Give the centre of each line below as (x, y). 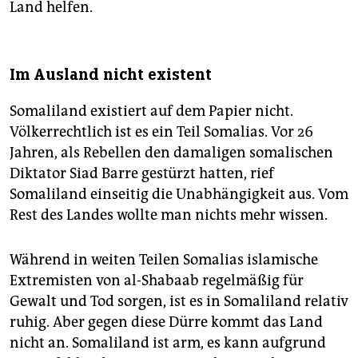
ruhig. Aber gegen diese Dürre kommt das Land (166, 322)
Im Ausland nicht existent (111, 75)
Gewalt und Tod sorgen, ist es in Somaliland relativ (179, 302)
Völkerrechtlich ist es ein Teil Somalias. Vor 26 (161, 132)
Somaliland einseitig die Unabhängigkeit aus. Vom (179, 195)
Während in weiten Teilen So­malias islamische (164, 260)
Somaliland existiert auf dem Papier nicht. (151, 111)
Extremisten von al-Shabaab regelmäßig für (157, 281)
